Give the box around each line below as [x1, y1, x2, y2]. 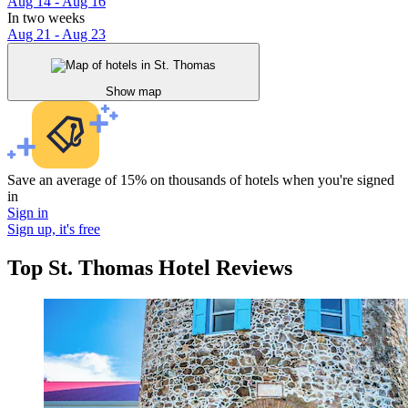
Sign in [7, 204, 48, 220]
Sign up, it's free [7, 220, 100, 237]
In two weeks [7, 10, 85, 26]
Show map [106, 84, 161, 98]
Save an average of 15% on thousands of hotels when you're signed [7, 171, 394, 188]
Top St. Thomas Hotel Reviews [7, 255, 292, 280]
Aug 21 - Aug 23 [7, 26, 106, 43]
